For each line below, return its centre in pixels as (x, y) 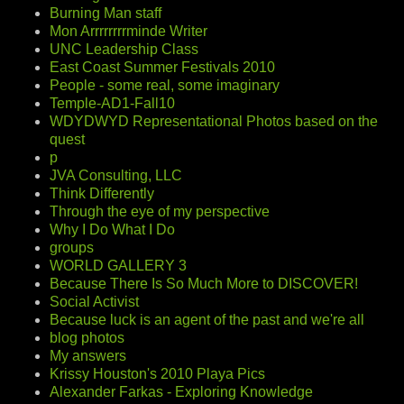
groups (72, 247)
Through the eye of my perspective (160, 211)
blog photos (87, 337)
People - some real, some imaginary (165, 85)
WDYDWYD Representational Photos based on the (214, 121)
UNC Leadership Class (124, 49)
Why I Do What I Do (112, 229)
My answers (88, 355)
